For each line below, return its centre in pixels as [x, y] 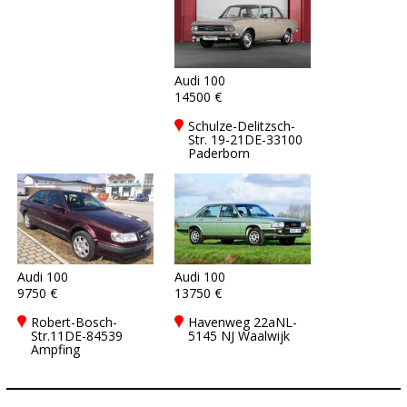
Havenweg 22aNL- [243, 322]
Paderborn [219, 153]
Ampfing [55, 349]
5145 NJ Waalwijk [239, 336]
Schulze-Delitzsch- [242, 126]
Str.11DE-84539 [77, 336]
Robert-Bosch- [74, 322]
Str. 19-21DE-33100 [245, 139]
